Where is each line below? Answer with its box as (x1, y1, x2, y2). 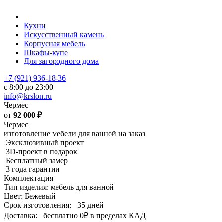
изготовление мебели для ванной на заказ (4, 129, 145, 138)
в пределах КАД (88, 211, 146, 220)
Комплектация (4, 174, 53, 182)
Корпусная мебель (24, 39, 85, 48)
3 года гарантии (6, 165, 60, 173)
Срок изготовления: (4, 201, 71, 209)
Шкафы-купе (24, 48, 68, 56)
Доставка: (4, 211, 37, 220)
